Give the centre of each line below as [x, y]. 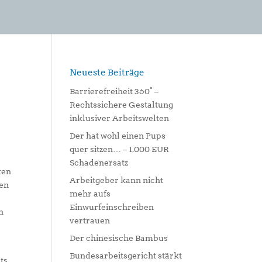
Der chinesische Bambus [119, 238]
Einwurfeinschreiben [112, 207]
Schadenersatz [99, 163]
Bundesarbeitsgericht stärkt [126, 256]
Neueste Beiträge [107, 73]
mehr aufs [90, 194]
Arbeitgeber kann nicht [117, 180]
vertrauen [90, 220]
